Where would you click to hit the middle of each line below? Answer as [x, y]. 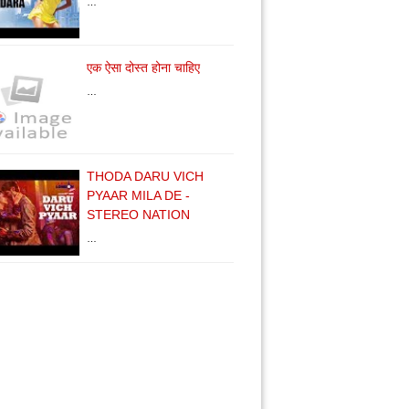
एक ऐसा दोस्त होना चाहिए [143, 68]
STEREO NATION [138, 215]
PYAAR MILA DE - [138, 195]
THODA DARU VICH [145, 176]
